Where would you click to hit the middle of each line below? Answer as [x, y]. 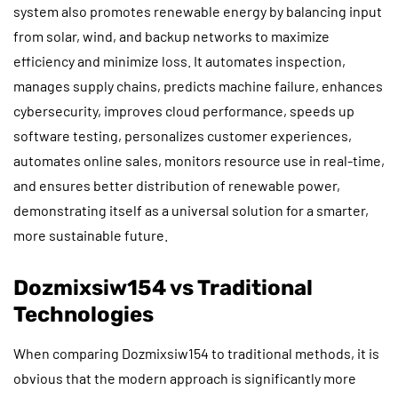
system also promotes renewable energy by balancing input [198, 11]
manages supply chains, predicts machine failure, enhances [198, 85]
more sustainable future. [91, 235]
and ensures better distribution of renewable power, [177, 185]
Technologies [84, 314]
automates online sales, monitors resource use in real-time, [199, 160]
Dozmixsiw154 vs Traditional [163, 287]
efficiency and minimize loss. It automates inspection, [179, 60]
